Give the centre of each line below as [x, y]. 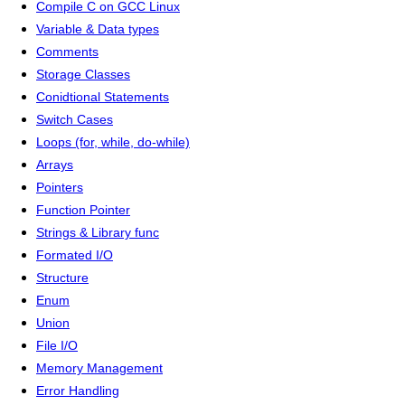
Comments [67, 52]
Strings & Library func [98, 233]
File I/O [57, 346]
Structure [62, 278]
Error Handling [78, 391]
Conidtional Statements [103, 97]
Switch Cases [75, 120]
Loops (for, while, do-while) [113, 142]
